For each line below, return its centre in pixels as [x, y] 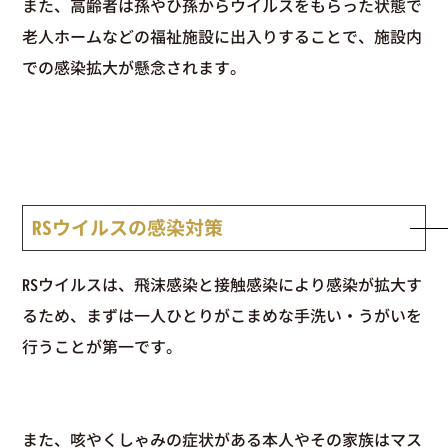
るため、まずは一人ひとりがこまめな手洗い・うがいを [222, 316]
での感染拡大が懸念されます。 [134, 67]
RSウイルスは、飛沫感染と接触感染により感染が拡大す [222, 285]
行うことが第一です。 [102, 347]
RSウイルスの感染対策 [128, 228]
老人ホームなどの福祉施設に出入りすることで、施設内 [222, 36]
